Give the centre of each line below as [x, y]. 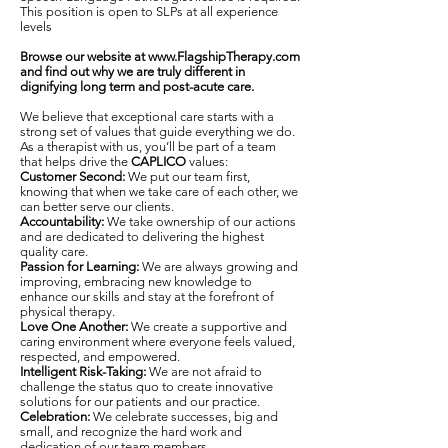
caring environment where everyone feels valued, [157, 341]
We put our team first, [187, 176]
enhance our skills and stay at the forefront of [147, 296]
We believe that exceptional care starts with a [147, 116]
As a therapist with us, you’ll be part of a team [148, 146]
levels [36, 26]
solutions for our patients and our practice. [140, 401]
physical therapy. [67, 311]
